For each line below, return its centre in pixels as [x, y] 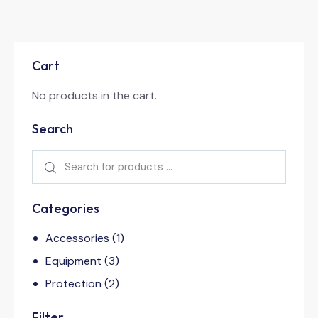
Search [53, 128]
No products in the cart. [94, 95]
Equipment [74, 261]
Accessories [78, 238]
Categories [66, 208]
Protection [74, 283]
